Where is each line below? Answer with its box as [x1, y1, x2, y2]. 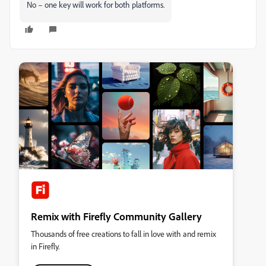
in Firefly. [31, 241, 59, 251]
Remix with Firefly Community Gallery [31, 210, 202, 223]
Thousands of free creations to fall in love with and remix [31, 229, 216, 239]
